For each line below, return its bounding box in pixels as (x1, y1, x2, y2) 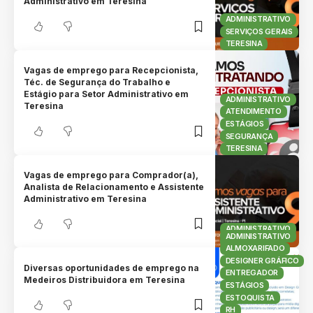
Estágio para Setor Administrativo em (24, 89, 189, 100)
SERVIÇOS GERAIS (225, 26, 293, 36)
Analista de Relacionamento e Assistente (24, 181, 205, 192)
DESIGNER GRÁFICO (225, 255, 299, 265)
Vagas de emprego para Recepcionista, (24, 65, 199, 76)
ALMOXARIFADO (225, 243, 285, 254)
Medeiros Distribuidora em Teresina (24, 274, 186, 285)
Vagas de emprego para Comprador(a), (24, 169, 199, 180)
